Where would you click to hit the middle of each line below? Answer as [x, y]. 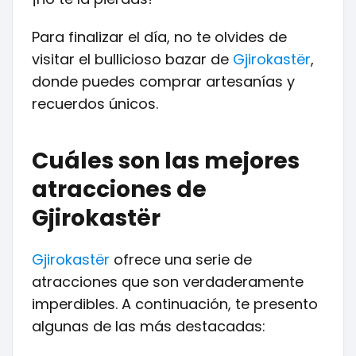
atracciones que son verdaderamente [168, 282]
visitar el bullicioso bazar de [132, 59]
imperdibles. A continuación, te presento [175, 304]
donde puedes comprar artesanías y [163, 81]
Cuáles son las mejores [166, 161]
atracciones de [119, 190]
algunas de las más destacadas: [149, 326]
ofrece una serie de [181, 259]
